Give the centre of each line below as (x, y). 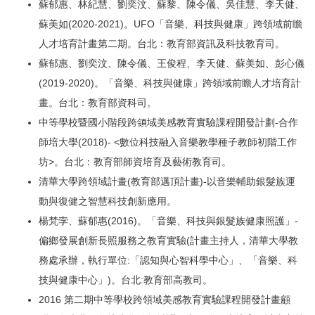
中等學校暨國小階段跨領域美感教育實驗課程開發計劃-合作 (168, 123)
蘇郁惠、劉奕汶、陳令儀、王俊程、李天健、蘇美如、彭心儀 (172, 64)
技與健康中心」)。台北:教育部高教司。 (126, 280)
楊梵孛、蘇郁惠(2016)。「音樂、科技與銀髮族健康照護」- (168, 221)
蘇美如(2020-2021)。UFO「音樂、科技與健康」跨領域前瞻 (171, 24)
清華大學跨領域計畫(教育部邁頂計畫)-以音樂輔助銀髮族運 (167, 182)
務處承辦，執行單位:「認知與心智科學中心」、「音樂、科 (168, 261)
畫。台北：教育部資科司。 (98, 103)
